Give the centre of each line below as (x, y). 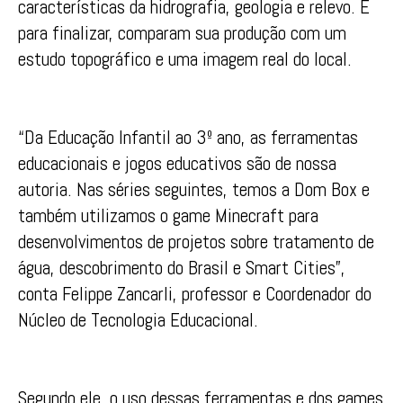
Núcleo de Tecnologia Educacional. (138, 319)
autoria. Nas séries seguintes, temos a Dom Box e (194, 189)
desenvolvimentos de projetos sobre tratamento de (196, 241)
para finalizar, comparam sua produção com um (182, 33)
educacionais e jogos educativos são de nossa (177, 163)
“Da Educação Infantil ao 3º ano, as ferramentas (188, 137)
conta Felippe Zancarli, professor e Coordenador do (195, 293)
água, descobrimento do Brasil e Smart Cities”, (182, 267)
